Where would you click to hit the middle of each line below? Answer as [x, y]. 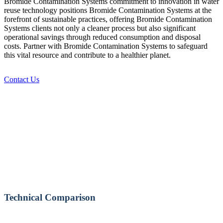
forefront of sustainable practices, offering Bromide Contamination [108, 19]
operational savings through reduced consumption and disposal [102, 37]
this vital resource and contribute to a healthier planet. [87, 55]
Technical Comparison [50, 198]
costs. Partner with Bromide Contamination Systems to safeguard [106, 46]
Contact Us [22, 80]
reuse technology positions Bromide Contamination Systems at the [108, 10]
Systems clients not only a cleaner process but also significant [100, 28]
